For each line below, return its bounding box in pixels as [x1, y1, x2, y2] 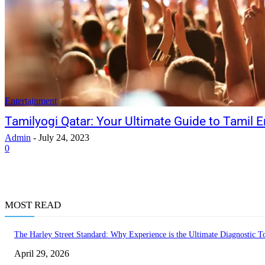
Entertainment [5, 96, 57, 106]
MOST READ [5, 199, 61, 211]
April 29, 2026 [14, 248, 69, 258]
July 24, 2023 [38, 132, 89, 143]
